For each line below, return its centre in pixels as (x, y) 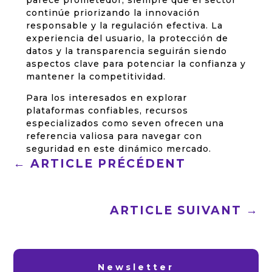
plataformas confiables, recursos (107, 111)
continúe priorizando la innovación (113, 13)
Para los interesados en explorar (106, 98)
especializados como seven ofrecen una (125, 124)
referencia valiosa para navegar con (114, 136)
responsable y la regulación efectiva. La (124, 26)
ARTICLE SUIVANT (175, 211)
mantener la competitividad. (96, 77)
